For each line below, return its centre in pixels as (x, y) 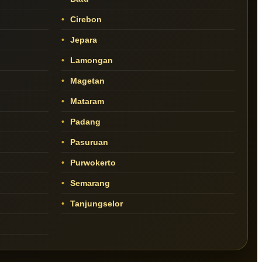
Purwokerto (92, 163)
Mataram (86, 101)
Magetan (86, 81)
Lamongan (90, 61)
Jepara (82, 40)
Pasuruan (88, 142)
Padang (84, 122)
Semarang (89, 183)
